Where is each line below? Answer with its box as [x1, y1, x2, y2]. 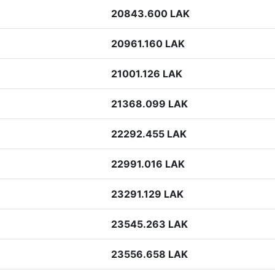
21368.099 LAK [111, 98, 188, 110]
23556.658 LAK [111, 248, 188, 260]
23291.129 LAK [111, 188, 184, 200]
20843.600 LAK [111, 7, 190, 20]
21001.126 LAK [111, 68, 182, 80]
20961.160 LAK [111, 37, 185, 50]
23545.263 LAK [111, 218, 188, 230]
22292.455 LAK [111, 128, 187, 140]
